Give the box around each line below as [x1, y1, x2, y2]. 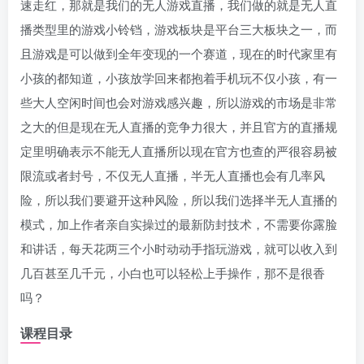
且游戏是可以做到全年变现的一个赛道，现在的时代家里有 [20, 45, 337, 62]
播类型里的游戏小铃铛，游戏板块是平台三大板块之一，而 [20, 20, 337, 37]
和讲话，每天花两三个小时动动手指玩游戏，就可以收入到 [20, 240, 337, 257]
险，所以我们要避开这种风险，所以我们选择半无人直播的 [20, 191, 337, 208]
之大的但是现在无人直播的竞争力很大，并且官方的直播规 [20, 118, 337, 135]
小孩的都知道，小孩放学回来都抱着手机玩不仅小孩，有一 [20, 69, 337, 86]
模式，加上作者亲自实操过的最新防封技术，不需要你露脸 [20, 215, 337, 232]
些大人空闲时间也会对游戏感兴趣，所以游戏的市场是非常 [20, 93, 337, 110]
